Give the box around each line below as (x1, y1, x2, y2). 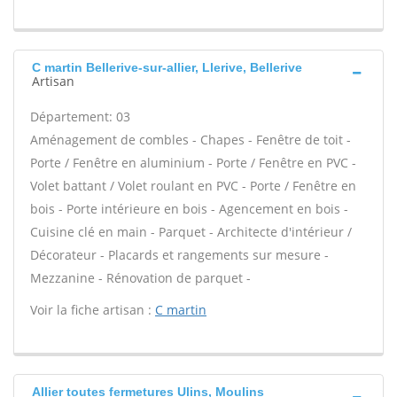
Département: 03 (30, 108, 130, 125)
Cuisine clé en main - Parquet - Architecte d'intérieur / (30, 223, 352, 240)
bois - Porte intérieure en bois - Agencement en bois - (30, 200, 348, 217)
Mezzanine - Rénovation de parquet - (30, 269, 251, 286)
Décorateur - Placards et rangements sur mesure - (30, 246, 329, 263)
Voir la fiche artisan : (30, 301, 155, 318)
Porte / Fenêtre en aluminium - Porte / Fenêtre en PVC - (30, 154, 356, 171)
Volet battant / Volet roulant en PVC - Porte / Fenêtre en (30, 177, 356, 194)
